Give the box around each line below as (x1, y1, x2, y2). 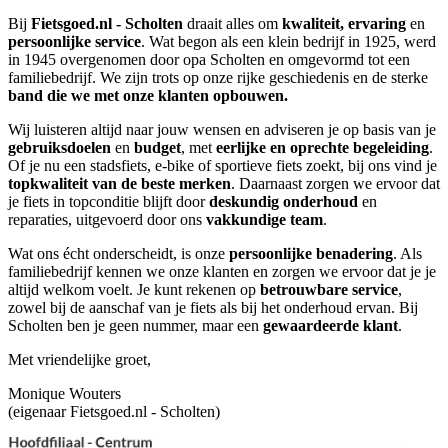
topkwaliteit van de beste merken (8, 175, 231, 193)
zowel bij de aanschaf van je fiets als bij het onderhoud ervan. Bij (8, 299, 418, 317)
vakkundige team (206, 211, 323, 229)
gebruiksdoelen (8, 139, 111, 157)
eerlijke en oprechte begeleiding (216, 139, 429, 157)
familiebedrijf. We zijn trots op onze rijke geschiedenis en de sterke (8, 69, 428, 87)
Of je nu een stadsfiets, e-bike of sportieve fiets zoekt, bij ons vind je (8, 157, 437, 175)
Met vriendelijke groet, (8, 351, 151, 369)
